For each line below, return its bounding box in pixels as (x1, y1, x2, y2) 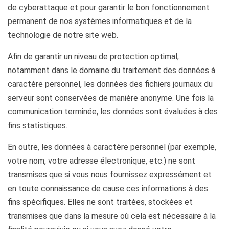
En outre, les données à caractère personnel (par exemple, (8, 142, 216, 152)
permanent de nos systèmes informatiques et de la (8, 16, 192, 26)
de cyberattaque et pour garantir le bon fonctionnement (8, 3, 210, 12)
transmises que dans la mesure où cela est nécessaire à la (8, 211, 216, 221)
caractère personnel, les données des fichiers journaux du (8, 79, 213, 89)
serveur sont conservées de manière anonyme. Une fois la (8, 93, 214, 103)
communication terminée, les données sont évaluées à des (8, 107, 218, 117)
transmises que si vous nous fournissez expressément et (8, 170, 212, 179)
